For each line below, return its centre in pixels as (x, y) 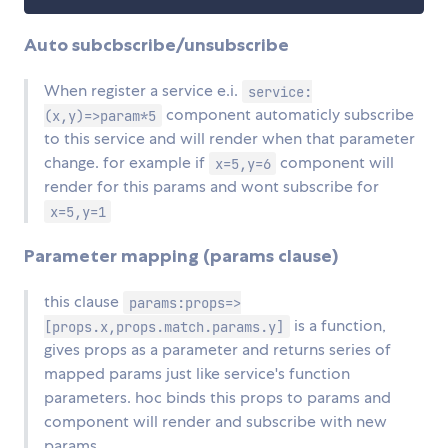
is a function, (337, 326)
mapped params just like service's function (197, 374)
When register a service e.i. (143, 91)
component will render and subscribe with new (215, 422)
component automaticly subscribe (287, 115)
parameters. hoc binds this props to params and (217, 398)
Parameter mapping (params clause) (181, 256)
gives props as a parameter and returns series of (217, 350)
